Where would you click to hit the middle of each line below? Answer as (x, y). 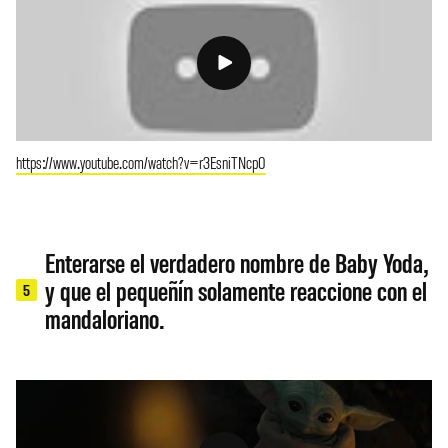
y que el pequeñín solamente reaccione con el (236, 290)
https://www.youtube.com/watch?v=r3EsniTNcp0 (141, 162)
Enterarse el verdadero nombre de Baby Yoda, (237, 262)
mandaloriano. (105, 318)
